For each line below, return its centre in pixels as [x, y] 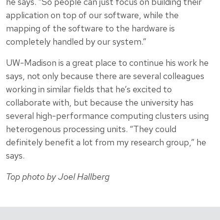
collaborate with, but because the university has [100, 102]
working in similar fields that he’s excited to [89, 89]
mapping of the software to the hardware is [90, 28]
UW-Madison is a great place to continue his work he [107, 62]
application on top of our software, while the [92, 15]
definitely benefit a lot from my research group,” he [106, 142]
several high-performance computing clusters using [107, 115]
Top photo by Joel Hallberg [58, 176]
